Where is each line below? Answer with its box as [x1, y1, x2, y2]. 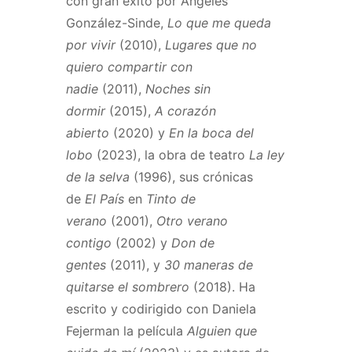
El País [85, 190, 124, 207]
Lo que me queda [167, 14, 271, 31]
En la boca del [169, 124, 254, 141]
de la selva [66, 168, 130, 185]
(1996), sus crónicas [130, 168, 253, 185]
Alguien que [187, 322, 257, 339]
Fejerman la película [66, 322, 187, 339]
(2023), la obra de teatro [93, 146, 245, 163]
